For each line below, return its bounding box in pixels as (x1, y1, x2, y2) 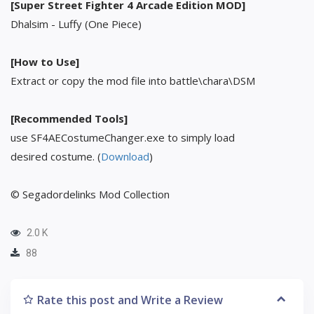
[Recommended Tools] (11, 111, 128, 125)
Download (101, 149, 149, 163)
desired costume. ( (11, 149, 101, 163)
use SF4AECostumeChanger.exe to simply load (11, 130, 235, 144)
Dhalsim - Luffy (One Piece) (11, 16, 142, 31)
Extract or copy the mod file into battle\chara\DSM (11, 73, 255, 88)
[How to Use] (11, 54, 79, 69)
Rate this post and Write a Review (37, 292, 223, 308)
